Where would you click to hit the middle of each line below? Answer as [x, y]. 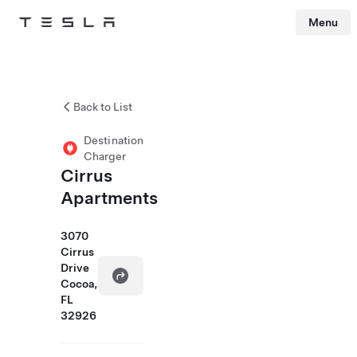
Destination [114, 140]
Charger [105, 156]
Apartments [109, 198]
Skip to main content [47, 44]
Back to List [103, 107]
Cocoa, [79, 284]
